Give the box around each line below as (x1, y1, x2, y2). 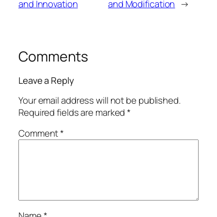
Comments (18, 46, 89, 66)
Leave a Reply (18, 74, 74, 87)
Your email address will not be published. (18, 93, 181, 107)
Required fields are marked (18, 106, 127, 119)
